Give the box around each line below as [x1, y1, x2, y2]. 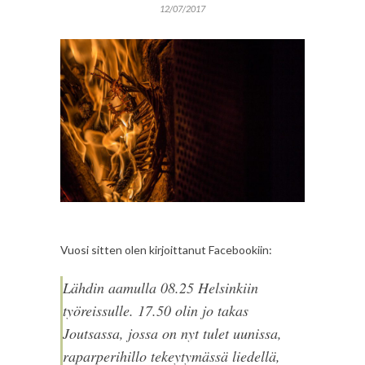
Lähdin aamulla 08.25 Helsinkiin [63, 278, 258, 298]
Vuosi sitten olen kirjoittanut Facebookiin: [60, 243, 272, 257]
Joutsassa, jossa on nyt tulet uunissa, [63, 323, 282, 344]
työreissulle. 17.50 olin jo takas [63, 301, 248, 321]
